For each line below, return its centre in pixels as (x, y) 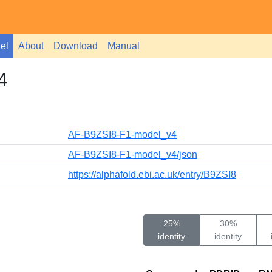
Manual (124, 46)
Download (76, 46)
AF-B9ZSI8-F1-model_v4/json (133, 155)
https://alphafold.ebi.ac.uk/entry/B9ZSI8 (152, 175)
